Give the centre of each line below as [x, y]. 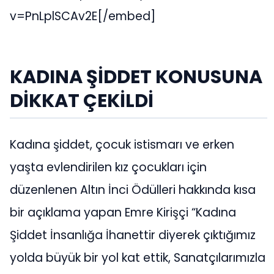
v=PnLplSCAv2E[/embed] [83, 17]
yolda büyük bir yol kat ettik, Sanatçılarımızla [138, 258]
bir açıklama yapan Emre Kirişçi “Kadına [123, 213]
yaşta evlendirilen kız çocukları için [108, 168]
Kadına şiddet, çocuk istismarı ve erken [122, 145]
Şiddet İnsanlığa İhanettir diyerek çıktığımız [133, 235]
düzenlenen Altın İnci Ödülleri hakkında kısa [133, 190]
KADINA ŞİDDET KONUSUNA [136, 76]
